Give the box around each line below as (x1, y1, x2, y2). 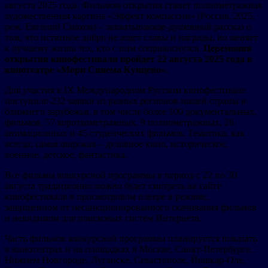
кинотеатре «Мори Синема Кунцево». (5, 64, 168, 75)
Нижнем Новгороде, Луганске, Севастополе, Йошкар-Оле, (5, 254, 245, 265)
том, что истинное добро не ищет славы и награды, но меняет (5, 32, 258, 42)
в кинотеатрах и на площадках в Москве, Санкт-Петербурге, (5, 243, 252, 254)
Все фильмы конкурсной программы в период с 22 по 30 (5, 169, 237, 180)
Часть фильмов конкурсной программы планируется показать (5, 233, 257, 243)
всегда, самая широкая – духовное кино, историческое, (5, 138, 228, 149)
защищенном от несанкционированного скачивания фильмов (5, 202, 257, 212)
